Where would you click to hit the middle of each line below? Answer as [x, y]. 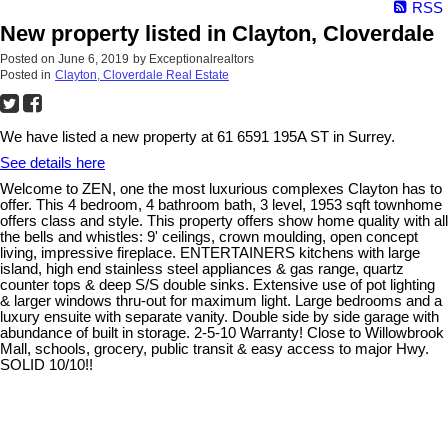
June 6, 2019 [93, 58]
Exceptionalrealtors [201, 58]
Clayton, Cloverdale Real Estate [142, 74]
